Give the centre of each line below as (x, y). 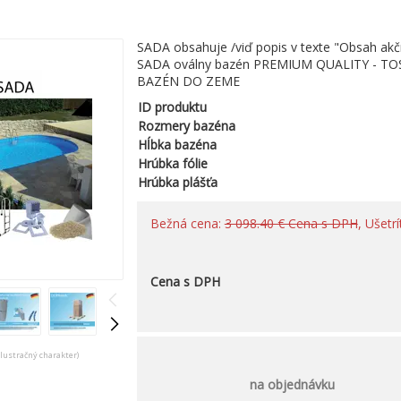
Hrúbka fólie (172, 163)
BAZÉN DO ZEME (188, 81)
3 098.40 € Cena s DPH (291, 223)
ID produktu (172, 107)
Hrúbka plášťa (177, 182)
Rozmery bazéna (186, 126)
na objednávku (293, 384)
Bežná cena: (187, 223)
